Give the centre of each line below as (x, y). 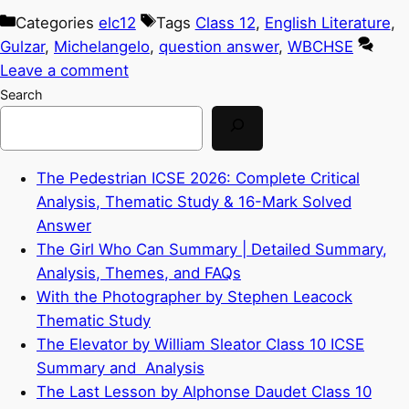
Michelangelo (102, 46)
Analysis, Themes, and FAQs (139, 273)
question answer (219, 46)
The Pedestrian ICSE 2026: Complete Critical (198, 178)
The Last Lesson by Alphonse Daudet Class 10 (204, 391)
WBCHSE (320, 46)
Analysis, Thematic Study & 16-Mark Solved (194, 201)
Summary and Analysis (121, 367)
